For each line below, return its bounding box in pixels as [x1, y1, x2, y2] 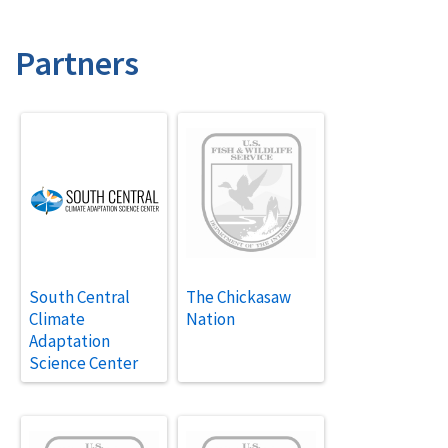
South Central [28, 285, 130, 308]
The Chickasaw [185, 285, 291, 308]
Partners [15, 41, 139, 84]
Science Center [28, 351, 138, 374]
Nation [185, 307, 235, 330]
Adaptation [28, 329, 110, 352]
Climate [28, 307, 85, 330]
